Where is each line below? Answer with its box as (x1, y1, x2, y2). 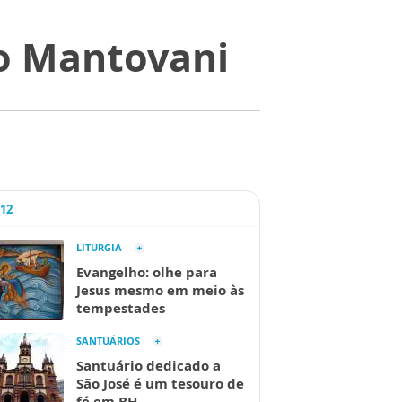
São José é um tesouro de (76, 374, 244, 392)
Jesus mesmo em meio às (76, 281, 244, 299)
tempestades (76, 299, 165, 317)
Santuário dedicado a (76, 356, 221, 374)
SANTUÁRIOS (76, 334, 140, 347)
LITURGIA (76, 240, 122, 254)
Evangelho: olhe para (76, 263, 217, 281)
